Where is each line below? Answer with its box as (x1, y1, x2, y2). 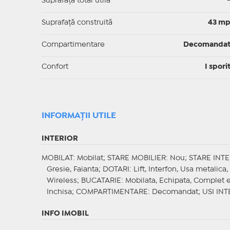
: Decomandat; (147, 189, 202, 196)
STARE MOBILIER (107, 155, 166, 162)
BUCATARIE (81, 178, 121, 184)
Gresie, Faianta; (46, 166, 103, 173)
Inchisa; (46, 189, 76, 196)
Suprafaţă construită (41, 20, 112, 26)
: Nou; (165, 155, 189, 162)
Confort (41, 64, 68, 70)
